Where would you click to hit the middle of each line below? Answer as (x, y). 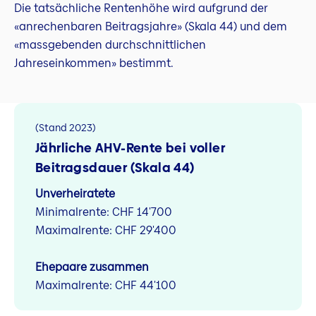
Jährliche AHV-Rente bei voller (130, 147)
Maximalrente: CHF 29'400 (106, 231)
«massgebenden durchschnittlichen (110, 45)
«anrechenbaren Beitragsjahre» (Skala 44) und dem (151, 27)
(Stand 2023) (66, 127)
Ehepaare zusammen (92, 267)
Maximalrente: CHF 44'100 (106, 285)
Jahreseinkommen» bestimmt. (94, 63)
